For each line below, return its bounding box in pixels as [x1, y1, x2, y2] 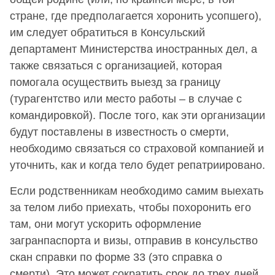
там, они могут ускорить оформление [10, 218, 201, 230]
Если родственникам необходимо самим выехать [10, 185, 263, 197]
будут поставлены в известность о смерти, [10, 126, 229, 138]
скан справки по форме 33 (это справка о [10, 251, 222, 263]
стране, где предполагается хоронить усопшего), [10, 10, 261, 22]
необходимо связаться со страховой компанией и [10, 142, 264, 155]
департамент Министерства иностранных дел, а [10, 43, 257, 55]
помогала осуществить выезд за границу [10, 76, 220, 88]
